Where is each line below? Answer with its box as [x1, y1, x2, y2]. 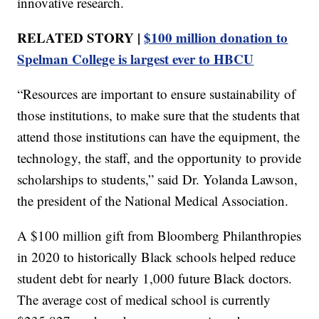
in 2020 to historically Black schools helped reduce [17, 247, 296, 266]
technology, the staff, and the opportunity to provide [17, 148, 302, 167]
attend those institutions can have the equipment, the [17, 127, 300, 145]
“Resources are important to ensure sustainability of [17, 84, 296, 103]
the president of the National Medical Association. [17, 191, 289, 209]
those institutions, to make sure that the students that [17, 105, 300, 124]
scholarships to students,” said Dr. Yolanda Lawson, [17, 169, 298, 188]
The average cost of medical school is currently [17, 290, 271, 308]
